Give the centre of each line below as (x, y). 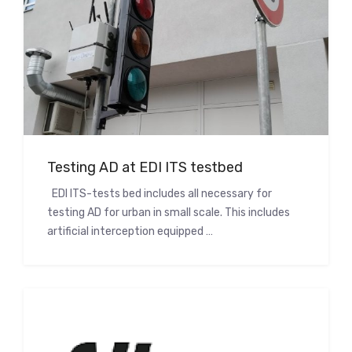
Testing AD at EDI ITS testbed (145, 167)
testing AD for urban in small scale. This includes (169, 212)
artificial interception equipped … (130, 231)
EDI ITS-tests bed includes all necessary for (159, 193)
